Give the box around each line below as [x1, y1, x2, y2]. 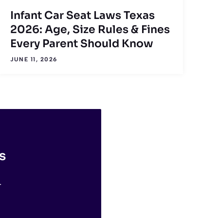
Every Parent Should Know [10, 36, 154, 50]
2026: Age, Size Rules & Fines [10, 22, 170, 36]
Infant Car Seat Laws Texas [10, 8, 155, 22]
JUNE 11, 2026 [10, 55, 57, 63]
